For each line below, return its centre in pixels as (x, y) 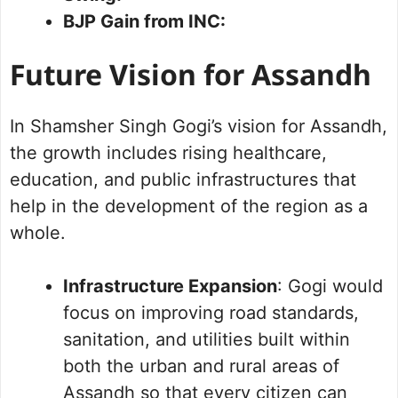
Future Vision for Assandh (191, 79)
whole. (38, 233)
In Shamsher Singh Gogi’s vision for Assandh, (199, 127)
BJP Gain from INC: (144, 22)
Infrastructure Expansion (170, 287)
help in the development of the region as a (189, 207)
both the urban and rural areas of (201, 366)
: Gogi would (330, 287)
